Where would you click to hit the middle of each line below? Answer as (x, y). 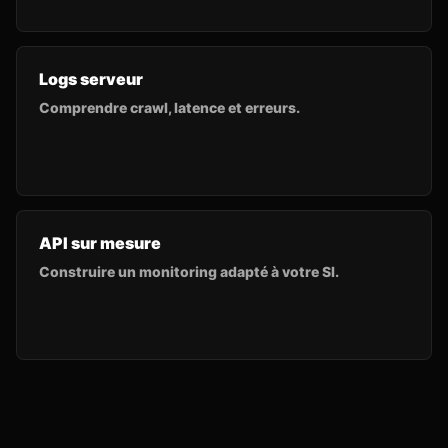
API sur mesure (100, 243)
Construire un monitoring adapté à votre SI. (189, 271)
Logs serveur (91, 79)
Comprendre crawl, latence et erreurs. (169, 107)
